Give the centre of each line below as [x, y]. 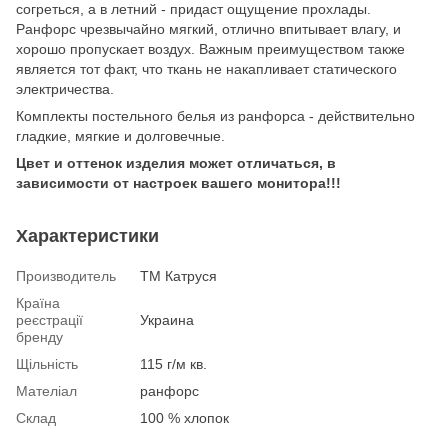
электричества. [65, 88]
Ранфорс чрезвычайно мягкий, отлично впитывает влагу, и [208, 28]
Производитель [66, 275]
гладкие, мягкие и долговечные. [120, 135]
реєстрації [49, 319]
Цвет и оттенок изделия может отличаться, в [176, 162]
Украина [167, 319]
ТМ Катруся [178, 275]
